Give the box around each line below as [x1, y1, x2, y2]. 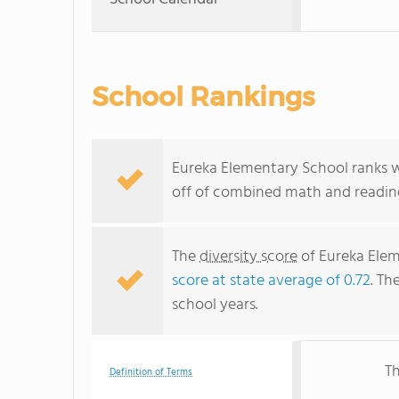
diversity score [199, 244, 297, 270]
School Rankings [92, 80, 314, 113]
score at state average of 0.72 [172, 268, 370, 294]
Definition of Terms [110, 364, 192, 380]
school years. [172, 292, 258, 318]
